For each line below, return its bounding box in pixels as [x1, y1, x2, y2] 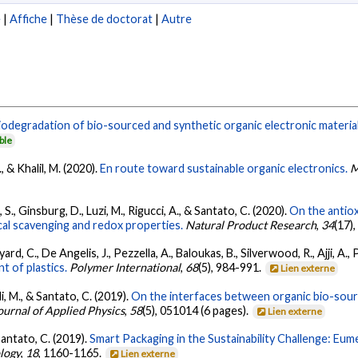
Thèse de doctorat [56, 12, 153, 26]
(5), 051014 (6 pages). [142, 303, 252, 317]
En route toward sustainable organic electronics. [100, 161, 348, 175]
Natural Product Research [185, 217, 317, 232]
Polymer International [70, 261, 181, 275]
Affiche [10, 12, 48, 26]
